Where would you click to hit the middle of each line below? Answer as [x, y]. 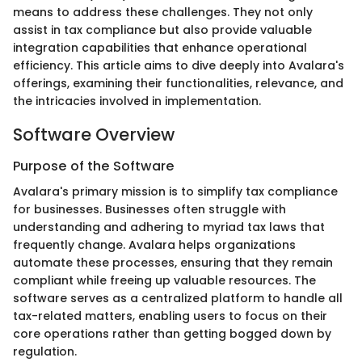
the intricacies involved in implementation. [137, 101]
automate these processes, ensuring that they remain [173, 263]
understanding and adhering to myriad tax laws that [169, 227]
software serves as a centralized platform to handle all [178, 299]
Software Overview [94, 134]
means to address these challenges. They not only [163, 12]
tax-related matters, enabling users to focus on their [170, 316]
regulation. [45, 352]
